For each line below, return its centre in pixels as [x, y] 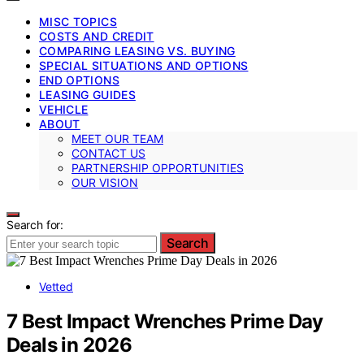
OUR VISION [105, 182]
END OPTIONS [79, 80]
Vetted [56, 286]
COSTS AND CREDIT [97, 36]
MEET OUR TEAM [117, 138]
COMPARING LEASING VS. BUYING [137, 50]
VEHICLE [64, 109]
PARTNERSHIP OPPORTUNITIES [158, 167]
